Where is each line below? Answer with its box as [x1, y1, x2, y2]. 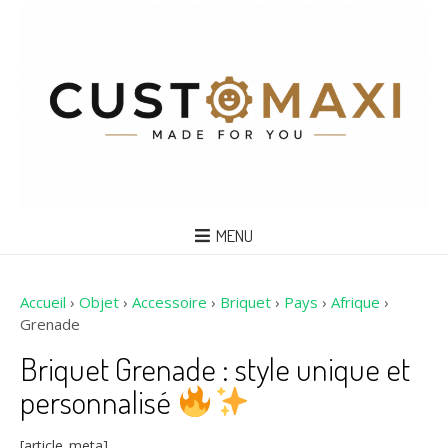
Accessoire [132, 291, 207, 312]
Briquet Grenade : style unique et [20, 347, 410, 389]
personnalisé [20, 380, 177, 422]
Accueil [20, 291, 66, 312]
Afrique [331, 291, 380, 312]
